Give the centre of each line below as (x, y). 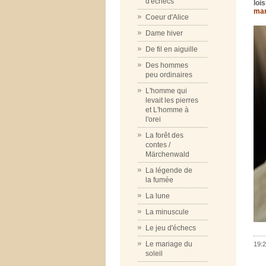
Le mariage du (169, 244)
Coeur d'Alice (167, 17)
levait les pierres (172, 100)
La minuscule (167, 212)
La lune (158, 196)
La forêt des (164, 135)
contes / (158, 145)
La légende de (169, 170)
